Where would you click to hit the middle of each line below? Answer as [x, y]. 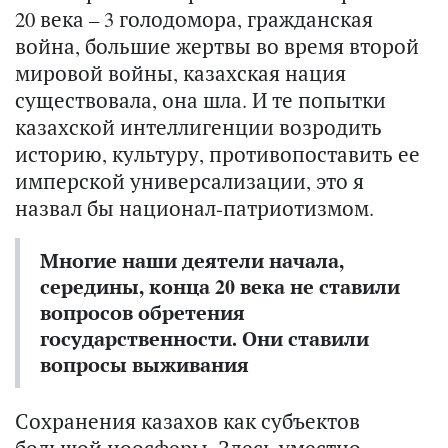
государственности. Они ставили [204, 339]
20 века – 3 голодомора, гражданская [194, 19]
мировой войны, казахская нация [180, 73]
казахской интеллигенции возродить [198, 127]
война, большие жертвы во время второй [217, 46]
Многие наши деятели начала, [192, 261]
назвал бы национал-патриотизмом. [194, 208]
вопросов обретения [142, 313]
